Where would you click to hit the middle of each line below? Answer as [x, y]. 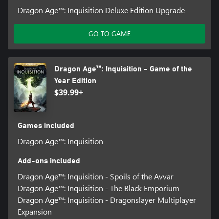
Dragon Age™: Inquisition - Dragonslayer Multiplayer [107, 200]
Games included [46, 126]
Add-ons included [49, 161]
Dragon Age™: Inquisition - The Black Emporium [98, 188]
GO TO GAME [109, 34]
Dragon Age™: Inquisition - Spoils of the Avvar [95, 176]
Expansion [34, 212]
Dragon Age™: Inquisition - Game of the [123, 69]
